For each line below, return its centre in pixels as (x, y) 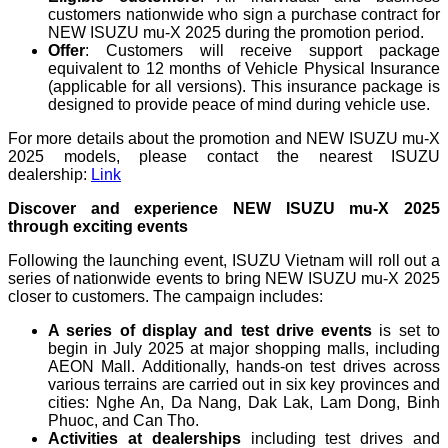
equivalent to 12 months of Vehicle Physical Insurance (244, 68)
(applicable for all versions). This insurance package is (244, 86)
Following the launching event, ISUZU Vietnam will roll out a (224, 260)
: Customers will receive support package (262, 50)
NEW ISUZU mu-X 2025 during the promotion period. (236, 32)
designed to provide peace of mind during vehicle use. (239, 104)
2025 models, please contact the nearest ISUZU (224, 156)
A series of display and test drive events (214, 330)
